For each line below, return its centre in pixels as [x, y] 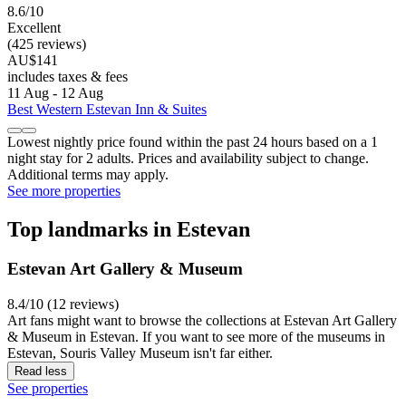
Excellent [34, 27]
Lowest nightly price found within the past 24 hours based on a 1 [193, 141]
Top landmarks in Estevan [129, 229]
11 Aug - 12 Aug [55, 92]
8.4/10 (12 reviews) [63, 304]
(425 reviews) [47, 43]
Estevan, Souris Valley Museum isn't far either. [140, 353]
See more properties [64, 190]
